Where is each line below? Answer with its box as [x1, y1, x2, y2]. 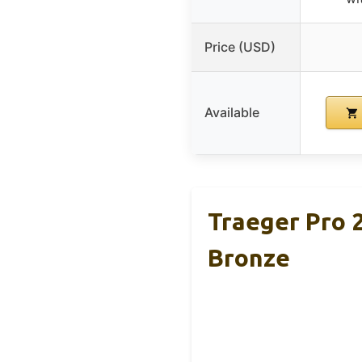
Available [204, 104, 259, 121]
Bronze [208, 244, 290, 272]
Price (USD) [204, 39, 276, 56]
